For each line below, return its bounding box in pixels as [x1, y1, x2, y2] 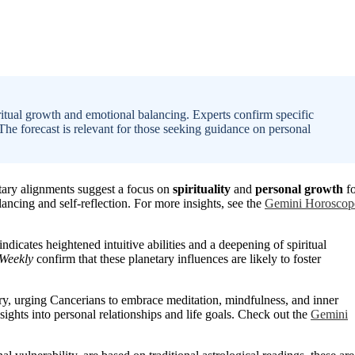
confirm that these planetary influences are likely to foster [33, 251, 321, 265]
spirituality [173, 181, 231, 196]
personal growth [255, 181, 343, 196]
